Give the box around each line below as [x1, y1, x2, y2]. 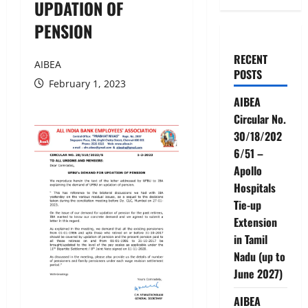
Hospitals [233, 179, 276, 196]
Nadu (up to [233, 247, 285, 265]
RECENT [233, 50, 267, 67]
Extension [233, 213, 277, 230]
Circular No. [233, 110, 286, 127]
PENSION [34, 18, 92, 43]
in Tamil [233, 230, 267, 247]
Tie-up [233, 196, 261, 213]
